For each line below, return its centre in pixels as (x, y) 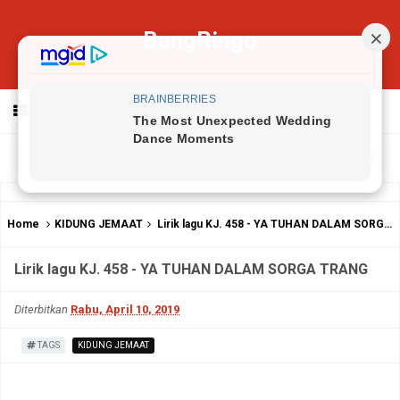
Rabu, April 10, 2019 (125, 309)
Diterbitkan (42, 309)
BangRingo (200, 40)
